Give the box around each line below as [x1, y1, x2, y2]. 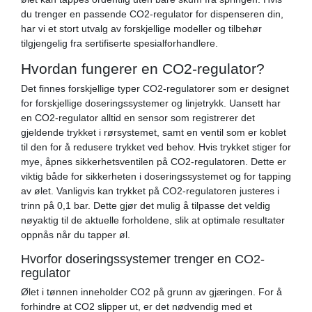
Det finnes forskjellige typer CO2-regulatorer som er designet [21, 82, 289, 94]
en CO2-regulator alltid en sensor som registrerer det [21, 111, 255, 123]
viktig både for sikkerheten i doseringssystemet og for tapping [21, 170, 291, 182]
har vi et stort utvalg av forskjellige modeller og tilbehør [21, 22, 262, 34]
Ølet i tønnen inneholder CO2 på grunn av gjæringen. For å [21, 286, 282, 297]
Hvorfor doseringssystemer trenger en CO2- [21, 251, 265, 266]
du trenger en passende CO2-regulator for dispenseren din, [21, 8, 283, 19]
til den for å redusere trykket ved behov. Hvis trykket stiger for [21, 141, 291, 153]
